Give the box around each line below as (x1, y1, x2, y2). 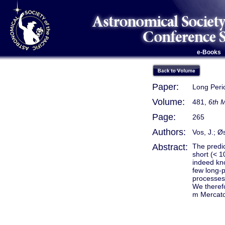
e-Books (196, 49, 221, 56)
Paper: (152, 82, 179, 92)
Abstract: (152, 142, 188, 152)
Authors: (152, 127, 186, 137)
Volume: (152, 97, 185, 107)
